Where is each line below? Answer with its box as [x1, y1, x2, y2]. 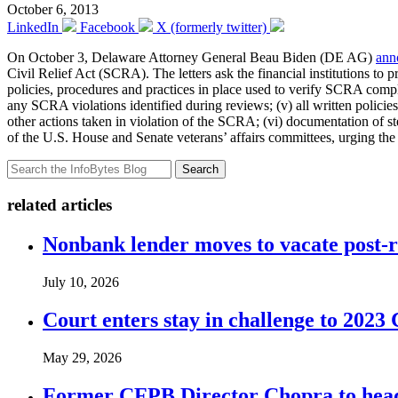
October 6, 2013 [7, 2, 99, 18]
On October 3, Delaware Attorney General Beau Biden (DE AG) [7, 50, 376, 66]
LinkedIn [7, 20, 59, 36]
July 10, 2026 [43, 274, 119, 290]
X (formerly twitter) [156, 20, 267, 36]
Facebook [80, 20, 135, 36]
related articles [7, 195, 112, 215]
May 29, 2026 [43, 349, 122, 365]
